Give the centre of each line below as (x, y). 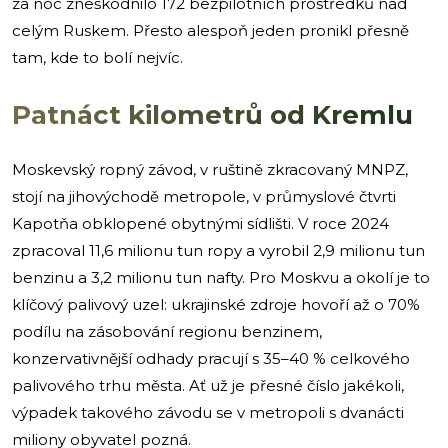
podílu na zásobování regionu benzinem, (167, 331)
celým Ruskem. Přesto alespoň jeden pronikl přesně (210, 30)
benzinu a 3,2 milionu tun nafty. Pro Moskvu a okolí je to (221, 277)
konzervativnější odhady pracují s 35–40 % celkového (211, 358)
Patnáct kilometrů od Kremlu (212, 114)
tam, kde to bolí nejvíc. (97, 57)
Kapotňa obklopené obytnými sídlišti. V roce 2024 (200, 223)
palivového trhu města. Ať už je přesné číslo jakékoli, (208, 385)
